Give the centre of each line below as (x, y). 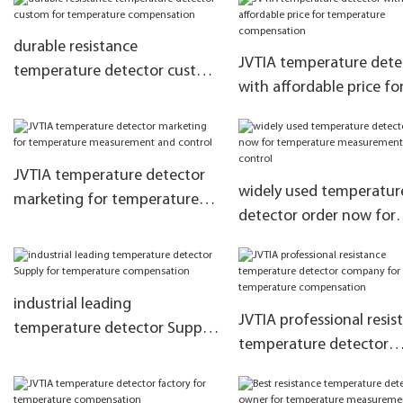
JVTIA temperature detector (109, 175)
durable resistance (76, 47)
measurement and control (103, 224)
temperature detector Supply (113, 328)
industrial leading (72, 304)
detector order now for (317, 216)
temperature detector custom (116, 71)
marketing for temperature (106, 200)
